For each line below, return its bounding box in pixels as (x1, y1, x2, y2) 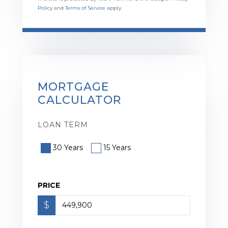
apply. (105, 4, 122, 11)
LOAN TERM (38, 120, 88, 129)
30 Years (53, 142, 83, 152)
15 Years (103, 142, 131, 152)
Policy (38, 4, 52, 11)
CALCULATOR (38, 93, 121, 107)
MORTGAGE (38, 79, 109, 94)
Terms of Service (65, 4, 105, 11)
